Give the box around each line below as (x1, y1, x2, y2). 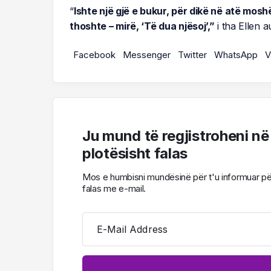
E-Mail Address (97, 223, 168, 236)
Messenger (123, 49, 171, 61)
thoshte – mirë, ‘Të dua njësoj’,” (70, 20, 215, 33)
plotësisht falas (82, 145, 188, 163)
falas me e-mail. (82, 183, 146, 195)
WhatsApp (214, 49, 258, 61)
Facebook (73, 49, 116, 61)
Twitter (178, 49, 207, 61)
